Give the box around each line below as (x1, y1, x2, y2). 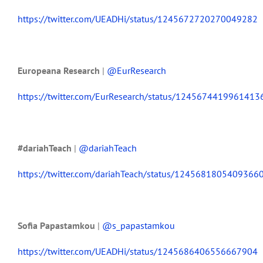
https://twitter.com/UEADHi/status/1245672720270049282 (18, 12, 258, 25)
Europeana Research (18, 64, 100, 76)
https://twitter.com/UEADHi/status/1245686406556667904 (18, 245, 258, 257)
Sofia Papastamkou (18, 219, 95, 231)
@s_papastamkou (102, 219, 175, 231)
